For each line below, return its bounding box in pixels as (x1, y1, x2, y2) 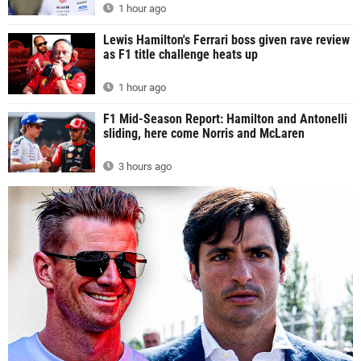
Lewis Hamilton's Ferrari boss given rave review (103, 32, 350, 48)
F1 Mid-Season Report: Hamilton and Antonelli (103, 110, 347, 127)
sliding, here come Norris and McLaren (103, 125, 305, 141)
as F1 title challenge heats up (103, 47, 258, 63)
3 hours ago (116, 160, 172, 172)
